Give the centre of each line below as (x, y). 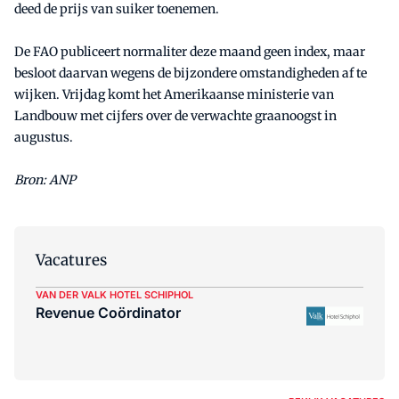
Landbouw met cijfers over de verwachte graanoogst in (175, 115)
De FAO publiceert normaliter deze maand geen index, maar (190, 51)
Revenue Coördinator (108, 312)
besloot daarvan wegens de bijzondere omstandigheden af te (191, 73)
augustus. (44, 137)
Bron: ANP (45, 179)
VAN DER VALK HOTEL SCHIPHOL (114, 294)
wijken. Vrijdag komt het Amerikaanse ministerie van (174, 94)
